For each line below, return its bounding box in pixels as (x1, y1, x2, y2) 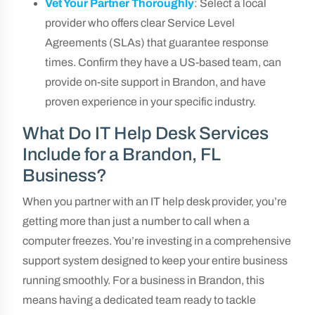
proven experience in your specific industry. (45, 96, 256, 108)
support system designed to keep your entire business (22, 255, 288, 266)
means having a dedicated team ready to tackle (22, 294, 256, 306)
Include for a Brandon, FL (22, 145, 221, 164)
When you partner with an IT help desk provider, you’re (22, 195, 287, 207)
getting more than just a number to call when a (22, 215, 250, 227)
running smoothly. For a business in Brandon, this (22, 274, 264, 286)
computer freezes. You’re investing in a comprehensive (22, 235, 291, 247)
